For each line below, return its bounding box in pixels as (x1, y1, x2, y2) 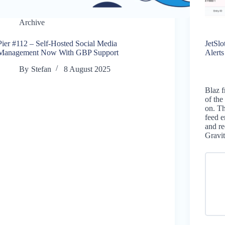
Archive (19, 18, 45, 27)
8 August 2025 (63, 64, 110, 73)
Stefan (31, 64, 51, 73)
